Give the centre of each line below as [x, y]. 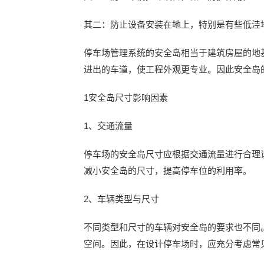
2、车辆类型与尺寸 [121, 199]
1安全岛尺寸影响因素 [126, 98]
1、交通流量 [108, 126]
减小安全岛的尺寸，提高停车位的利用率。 [168, 171]
